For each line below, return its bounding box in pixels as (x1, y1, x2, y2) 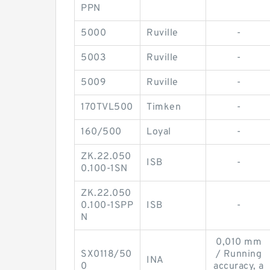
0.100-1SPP (81, 199, 133, 212)
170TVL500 (81, 101, 133, 113)
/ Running (215, 248, 262, 260)
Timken (146, 101, 181, 113)
